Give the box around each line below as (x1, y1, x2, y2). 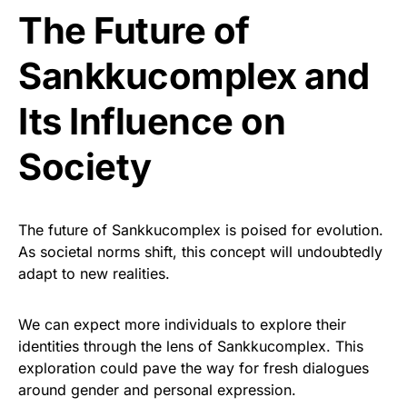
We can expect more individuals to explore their (18, 315, 346, 333)
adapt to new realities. (18, 264, 170, 283)
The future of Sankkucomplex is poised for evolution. (18, 221, 383, 239)
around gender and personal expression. (18, 381, 296, 399)
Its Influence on (18, 99, 285, 144)
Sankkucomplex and (18, 54, 370, 98)
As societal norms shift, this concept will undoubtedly (18, 243, 382, 261)
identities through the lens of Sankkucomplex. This (18, 337, 363, 355)
